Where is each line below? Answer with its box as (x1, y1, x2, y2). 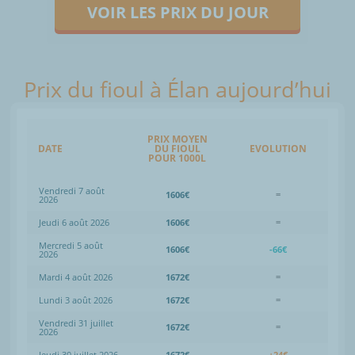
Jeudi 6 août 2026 (39, 216, 109, 228)
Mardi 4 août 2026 (39, 270, 113, 283)
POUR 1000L (148, 151, 206, 165)
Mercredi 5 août (39, 239, 103, 251)
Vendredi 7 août (39, 184, 105, 197)
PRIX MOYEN (147, 132, 208, 146)
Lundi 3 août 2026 (39, 293, 113, 306)
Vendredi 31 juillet (39, 316, 113, 329)
